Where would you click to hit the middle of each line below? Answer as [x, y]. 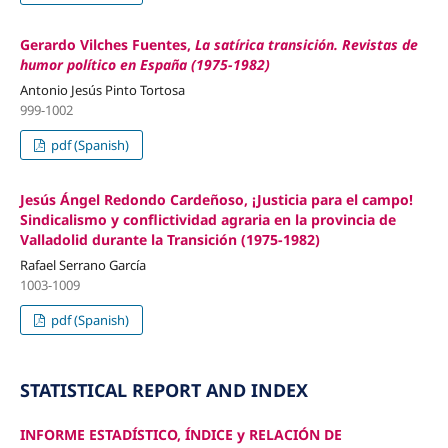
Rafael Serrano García [82, 265]
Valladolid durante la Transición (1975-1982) [169, 240]
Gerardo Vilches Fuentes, [107, 45]
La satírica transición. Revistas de [306, 45]
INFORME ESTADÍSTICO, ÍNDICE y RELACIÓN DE [180, 435]
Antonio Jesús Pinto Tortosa [102, 90]
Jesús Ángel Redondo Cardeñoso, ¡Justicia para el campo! [216, 200]
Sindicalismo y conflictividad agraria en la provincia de [207, 220]
